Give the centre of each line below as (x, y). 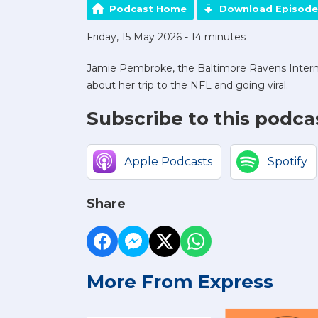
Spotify (287, 162)
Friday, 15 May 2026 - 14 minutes (166, 37)
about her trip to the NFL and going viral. (187, 86)
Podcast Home (148, 9)
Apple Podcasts (168, 162)
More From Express (180, 282)
